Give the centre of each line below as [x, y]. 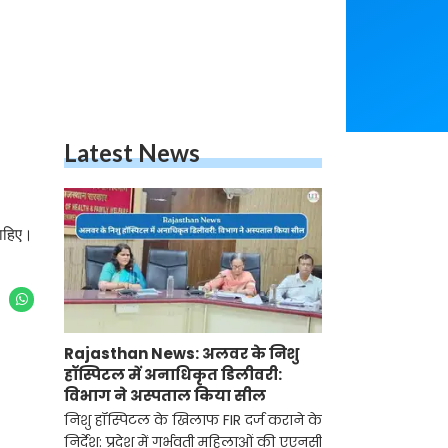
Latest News [132, 152]
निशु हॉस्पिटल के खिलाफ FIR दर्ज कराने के [193, 420]
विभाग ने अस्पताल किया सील [165, 396]
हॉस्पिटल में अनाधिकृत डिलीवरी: [173, 375]
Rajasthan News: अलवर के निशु [181, 354]
